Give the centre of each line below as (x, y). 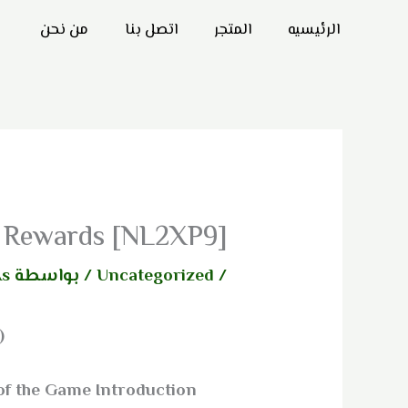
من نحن (64, 30)
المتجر (233, 30)
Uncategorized (156, 276)
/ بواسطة (56, 276)
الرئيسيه (314, 30)
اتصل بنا (151, 30)
